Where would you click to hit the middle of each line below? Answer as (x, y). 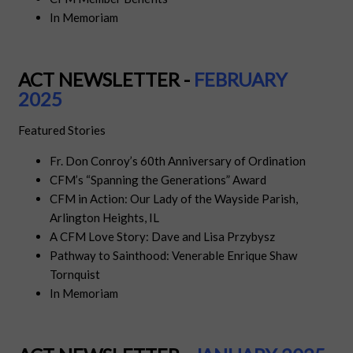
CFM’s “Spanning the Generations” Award (158, 180)
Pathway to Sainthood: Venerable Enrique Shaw (174, 256)
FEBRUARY (241, 80)
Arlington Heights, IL (105, 218)
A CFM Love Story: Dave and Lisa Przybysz (163, 237)
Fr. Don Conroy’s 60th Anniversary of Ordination (178, 161)
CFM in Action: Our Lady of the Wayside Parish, (174, 199)
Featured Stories (62, 130)
